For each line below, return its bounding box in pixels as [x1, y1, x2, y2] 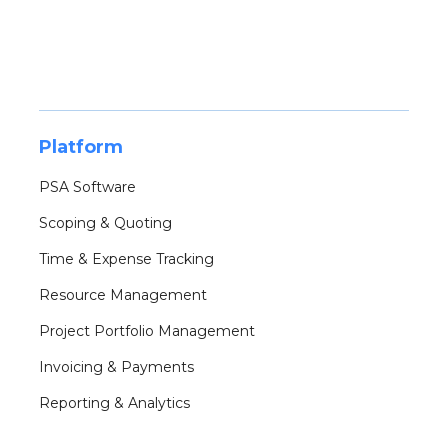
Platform [39, 136, 123, 159]
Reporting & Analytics [39, 394, 190, 413]
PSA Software [39, 178, 136, 197]
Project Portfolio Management [39, 322, 255, 341]
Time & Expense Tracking [39, 250, 214, 269]
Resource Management [39, 286, 207, 305]
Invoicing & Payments [39, 358, 194, 377]
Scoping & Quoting [39, 214, 172, 233]
